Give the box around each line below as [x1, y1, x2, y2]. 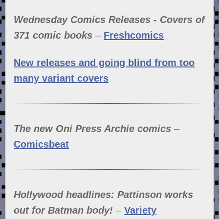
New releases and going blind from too [14, 57, 195, 68]
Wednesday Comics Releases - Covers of [14, 14, 205, 25]
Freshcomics [104, 30, 164, 41]
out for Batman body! [14, 205, 113, 216]
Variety [124, 205, 157, 216]
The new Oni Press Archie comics [14, 123, 172, 134]
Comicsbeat [14, 139, 69, 150]
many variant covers [14, 73, 109, 84]
